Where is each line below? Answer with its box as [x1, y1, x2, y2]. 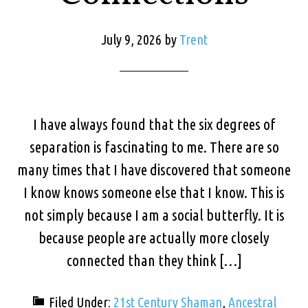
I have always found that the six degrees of [32, 115, 276, 133]
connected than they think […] [66, 252, 242, 269]
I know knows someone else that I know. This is [23, 184, 285, 201]
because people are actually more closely [38, 229, 269, 246]
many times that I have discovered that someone [17, 161, 291, 178]
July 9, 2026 [100, 32, 162, 47]
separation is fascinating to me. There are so [29, 138, 279, 155]
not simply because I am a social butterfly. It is [23, 206, 285, 223]
